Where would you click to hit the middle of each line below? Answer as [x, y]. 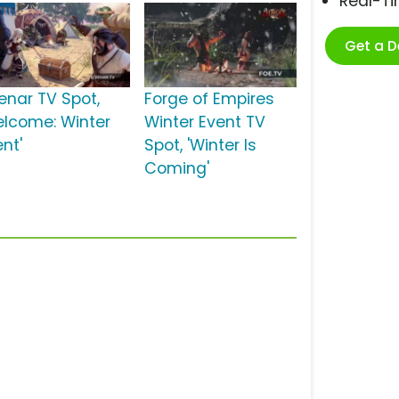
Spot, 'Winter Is [200, 146]
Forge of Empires [209, 99]
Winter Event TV [204, 122]
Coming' [176, 169]
